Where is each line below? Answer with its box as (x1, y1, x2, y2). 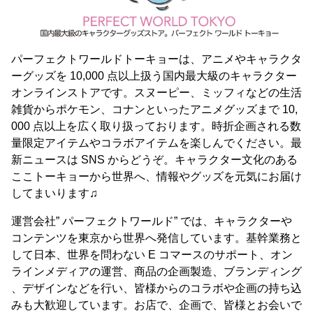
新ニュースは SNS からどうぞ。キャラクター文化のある (11, 153, 298, 166)
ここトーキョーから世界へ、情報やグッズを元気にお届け (11, 170, 302, 182)
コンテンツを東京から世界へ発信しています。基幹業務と (11, 231, 302, 244)
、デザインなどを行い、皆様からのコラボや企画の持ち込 (11, 282, 302, 294)
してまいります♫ (11, 187, 98, 199)
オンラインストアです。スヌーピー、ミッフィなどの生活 (11, 86, 302, 99)
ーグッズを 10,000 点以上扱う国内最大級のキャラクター (11, 69, 297, 82)
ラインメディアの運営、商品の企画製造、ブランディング (11, 265, 302, 277)
